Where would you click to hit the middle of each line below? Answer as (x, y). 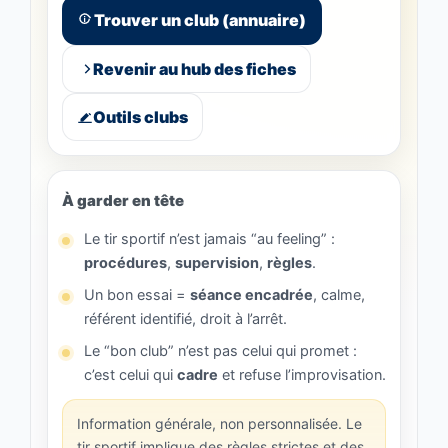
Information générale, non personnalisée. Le (219, 424)
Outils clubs (140, 117)
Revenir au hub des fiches (194, 69)
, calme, (339, 295)
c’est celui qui (130, 375)
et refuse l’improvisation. (302, 375)
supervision (217, 263)
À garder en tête (123, 201)
